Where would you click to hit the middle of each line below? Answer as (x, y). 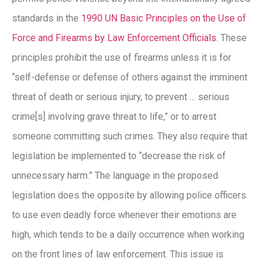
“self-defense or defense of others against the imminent (130, 77)
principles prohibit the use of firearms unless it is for (122, 57)
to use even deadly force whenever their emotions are (124, 215)
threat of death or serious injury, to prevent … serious (121, 97)
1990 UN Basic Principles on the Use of (164, 18)
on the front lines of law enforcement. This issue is (118, 254)
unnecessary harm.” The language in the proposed (115, 175)
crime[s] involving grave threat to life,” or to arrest (114, 116)
